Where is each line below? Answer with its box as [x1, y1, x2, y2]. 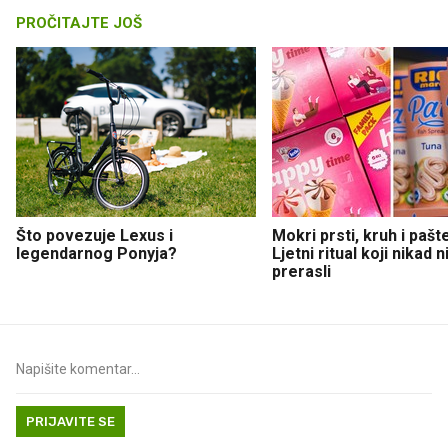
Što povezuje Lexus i [16, 225, 173, 245]
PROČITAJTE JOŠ [16, 13, 142, 32]
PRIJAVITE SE [26, 413, 115, 429]
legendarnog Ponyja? [16, 243, 177, 263]
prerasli [272, 261, 331, 281]
